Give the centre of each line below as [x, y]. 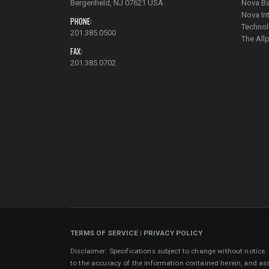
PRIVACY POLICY [173, 233]
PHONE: [81, 21]
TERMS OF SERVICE [104, 233]
